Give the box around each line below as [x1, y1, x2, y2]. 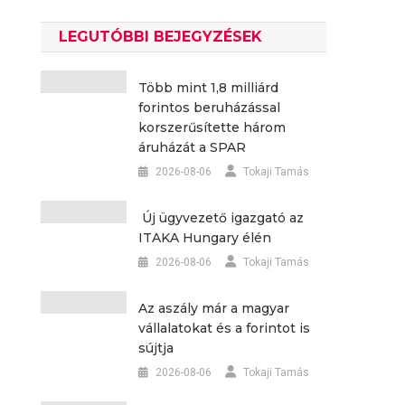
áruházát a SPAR [137, 138, 246, 155]
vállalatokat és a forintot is [137, 319, 310, 336]
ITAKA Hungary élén [137, 229, 271, 246]
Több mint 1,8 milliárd [137, 79, 278, 96]
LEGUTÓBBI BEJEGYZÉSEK [59, 27, 263, 45]
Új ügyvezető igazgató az [137, 209, 304, 226]
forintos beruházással [137, 99, 280, 116]
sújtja [137, 339, 174, 356]
